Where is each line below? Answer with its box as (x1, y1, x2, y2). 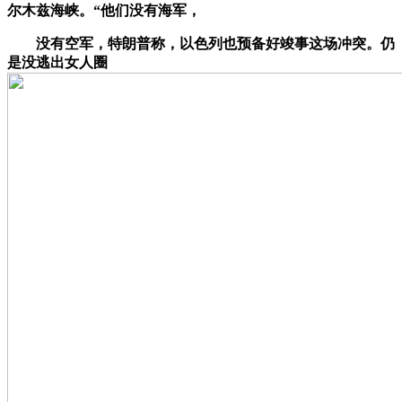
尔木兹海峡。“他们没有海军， (7, 2, 201, 18)
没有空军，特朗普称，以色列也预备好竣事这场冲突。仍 (7, 35, 395, 51)
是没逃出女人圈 (7, 54, 108, 70)
